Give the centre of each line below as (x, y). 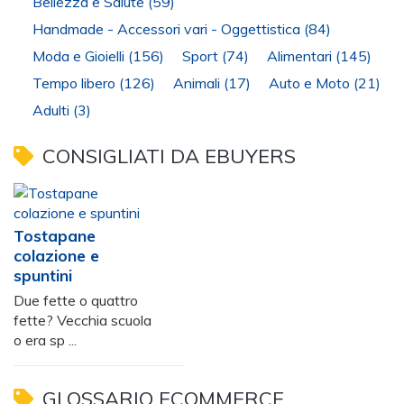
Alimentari (301, 56)
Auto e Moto (311, 83)
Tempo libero (76, 83)
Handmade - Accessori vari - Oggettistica (168, 29)
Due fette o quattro (76, 301)
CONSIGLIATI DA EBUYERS (169, 156)
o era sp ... (45, 340)
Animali (198, 83)
